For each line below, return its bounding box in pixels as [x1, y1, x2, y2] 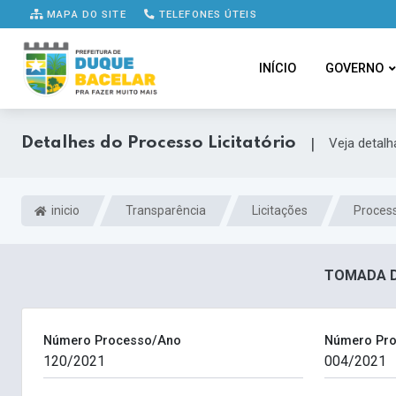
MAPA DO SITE [43, 7, 126, 20]
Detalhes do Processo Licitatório [21, 133, 296, 152]
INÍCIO [258, 61, 296, 76]
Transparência [126, 203, 206, 218]
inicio [49, 203, 80, 218]
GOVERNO [324, 61, 384, 76]
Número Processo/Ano [43, 333, 181, 349]
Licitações [252, 203, 308, 218]
